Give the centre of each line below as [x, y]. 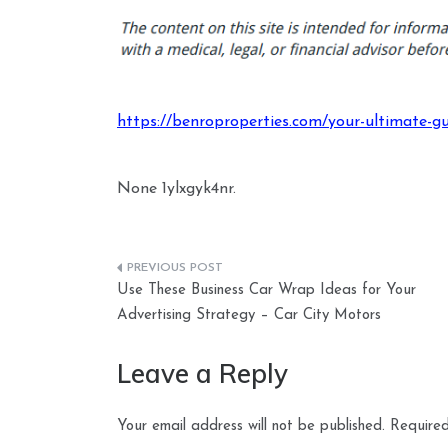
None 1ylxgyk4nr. [176, 188]
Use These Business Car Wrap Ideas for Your [266, 290]
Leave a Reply [202, 373]
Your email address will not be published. [251, 426]
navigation [181, 315]
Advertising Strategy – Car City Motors [249, 315]
